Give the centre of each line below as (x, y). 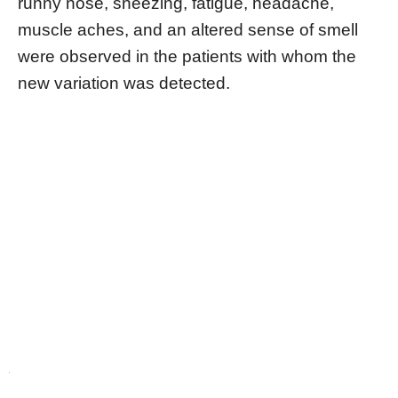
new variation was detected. (124, 83)
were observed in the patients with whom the (187, 56)
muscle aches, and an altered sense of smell (188, 29)
